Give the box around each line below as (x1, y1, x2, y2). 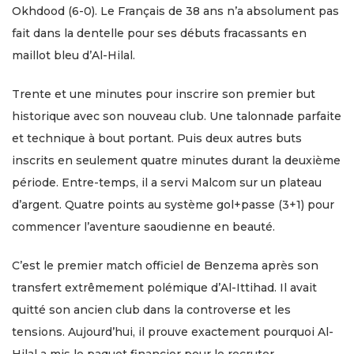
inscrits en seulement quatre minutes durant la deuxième (12, 153, 341, 168)
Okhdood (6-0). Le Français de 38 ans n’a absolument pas (12, 3, 339, 18)
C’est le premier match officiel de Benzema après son (12, 258, 318, 273)
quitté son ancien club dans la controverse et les (12, 302, 291, 317)
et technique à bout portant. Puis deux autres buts (12, 130, 302, 145)
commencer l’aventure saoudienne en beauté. (12, 219, 275, 234)
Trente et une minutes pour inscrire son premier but (12, 86, 315, 101)
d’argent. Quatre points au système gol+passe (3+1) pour (12, 197, 334, 212)
